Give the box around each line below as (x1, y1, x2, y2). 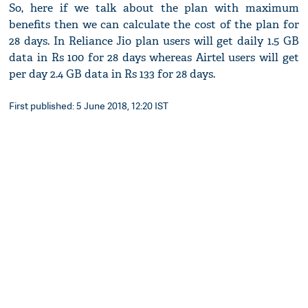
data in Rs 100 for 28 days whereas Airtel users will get (9, 50, 299, 65)
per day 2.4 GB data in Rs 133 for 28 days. (9, 67, 216, 82)
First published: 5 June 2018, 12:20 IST (9, 99, 169, 113)
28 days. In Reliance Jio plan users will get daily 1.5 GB (9, 34, 299, 49)
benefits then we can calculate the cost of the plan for (9, 17, 299, 32)
